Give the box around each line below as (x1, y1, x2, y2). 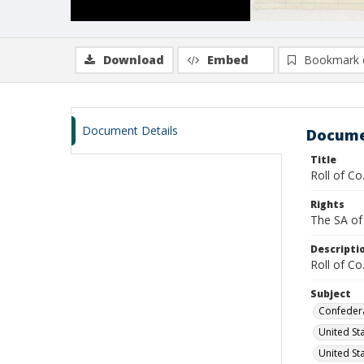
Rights (310, 197, 344, 211)
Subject (310, 287, 351, 301)
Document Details (82, 123, 178, 138)
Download (103, 52, 164, 67)
